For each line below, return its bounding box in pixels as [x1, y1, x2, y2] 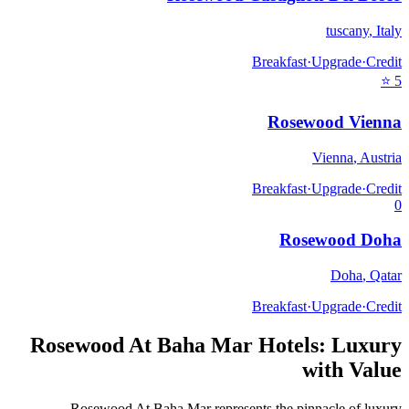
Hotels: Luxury [253, 332, 402, 357]
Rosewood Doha [279, 230, 402, 250]
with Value [302, 357, 402, 382]
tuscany [326, 23, 369, 39]
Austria [360, 149, 402, 165]
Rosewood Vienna [267, 111, 402, 131]
